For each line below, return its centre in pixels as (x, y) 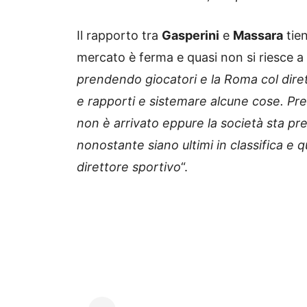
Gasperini (191, 36)
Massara (258, 36)
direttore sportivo (129, 167)
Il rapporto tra (119, 36)
